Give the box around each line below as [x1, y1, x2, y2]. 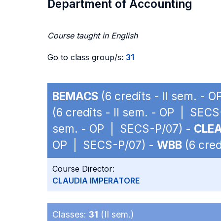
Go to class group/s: [47, 52, 126, 62]
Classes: [52, 209, 89, 220]
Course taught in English [47, 31, 138, 40]
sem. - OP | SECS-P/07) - [52, 122, 194, 135]
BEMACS [52, 89, 98, 103]
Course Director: [52, 164, 114, 174]
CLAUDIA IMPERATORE [52, 176, 140, 185]
